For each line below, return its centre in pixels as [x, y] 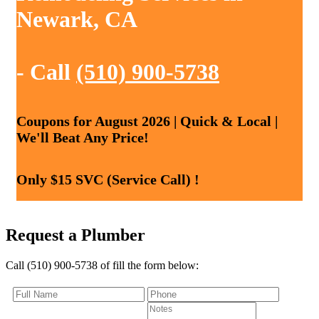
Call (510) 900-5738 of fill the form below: [102, 265]
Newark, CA [77, 19]
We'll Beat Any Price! [83, 138]
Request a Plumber [75, 235]
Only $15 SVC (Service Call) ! [108, 180]
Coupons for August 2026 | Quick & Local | [147, 121]
